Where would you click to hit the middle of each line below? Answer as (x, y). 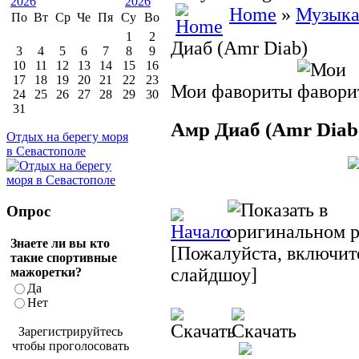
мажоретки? (46, 272)
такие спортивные (64, 257)
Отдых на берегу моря (67, 137)
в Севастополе (46, 151)
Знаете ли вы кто (60, 243)
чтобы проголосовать (71, 345)
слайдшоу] (214, 275)
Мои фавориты (234, 92)
